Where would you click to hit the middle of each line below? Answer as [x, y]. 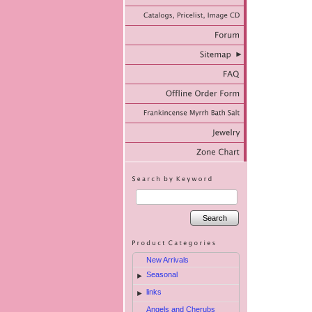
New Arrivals [167, 260]
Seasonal [162, 274]
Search [214, 218]
